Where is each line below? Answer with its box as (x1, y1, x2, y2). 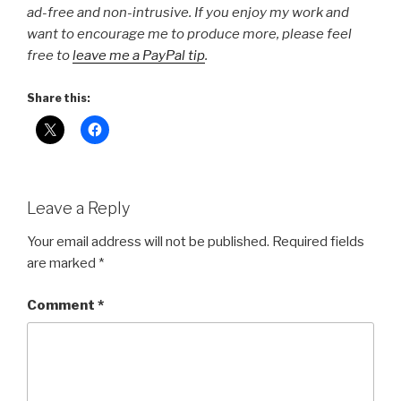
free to (27, 47, 73, 64)
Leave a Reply (27, 198, 130, 218)
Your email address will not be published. (27, 234, 269, 251)
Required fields (272, 234, 364, 251)
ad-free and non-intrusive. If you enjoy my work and (27, 4, 349, 21)
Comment (27, 296, 98, 313)
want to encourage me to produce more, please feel (27, 26, 352, 43)
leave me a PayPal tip (73, 47, 205, 64)
